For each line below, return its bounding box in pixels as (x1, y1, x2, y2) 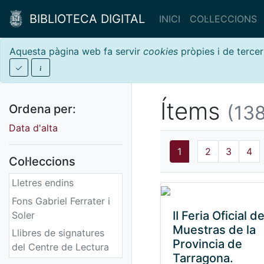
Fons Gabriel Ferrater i (12, 194, 110, 207)
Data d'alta (9, 122, 58, 134)
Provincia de (173, 237, 242, 251)
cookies (143, 45, 178, 57)
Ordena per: (9, 102, 76, 116)
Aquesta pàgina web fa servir (9, 45, 143, 57)
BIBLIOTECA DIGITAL (22, 12, 145, 26)
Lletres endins (12, 177, 74, 189)
